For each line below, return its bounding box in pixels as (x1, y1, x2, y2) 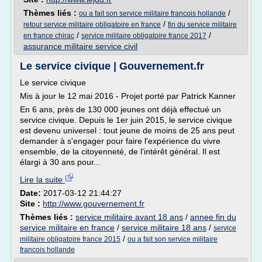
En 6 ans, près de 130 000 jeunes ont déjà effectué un (20, 105, 221, 114)
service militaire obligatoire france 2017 (81, 32, 206, 40)
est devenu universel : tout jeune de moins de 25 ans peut (20, 126, 235, 135)
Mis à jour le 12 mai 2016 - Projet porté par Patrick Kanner (20, 91, 236, 101)
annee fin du (190, 212, 236, 222)
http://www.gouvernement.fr (43, 199, 144, 208)
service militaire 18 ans (122, 223, 206, 232)
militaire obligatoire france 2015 (20, 235, 120, 243)
